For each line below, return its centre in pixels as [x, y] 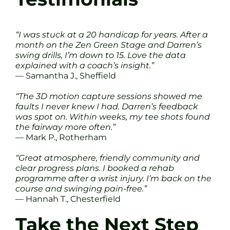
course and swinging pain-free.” [81, 188]
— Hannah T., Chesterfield [68, 199]
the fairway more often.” [65, 127]
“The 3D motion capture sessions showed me [109, 96]
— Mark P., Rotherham [61, 137]
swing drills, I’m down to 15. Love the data [101, 55]
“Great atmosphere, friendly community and [108, 158]
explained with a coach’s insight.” [85, 65]
